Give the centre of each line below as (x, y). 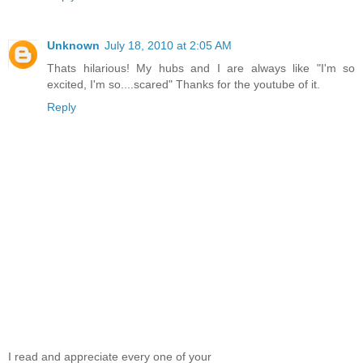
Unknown (73, 46)
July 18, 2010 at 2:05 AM (168, 46)
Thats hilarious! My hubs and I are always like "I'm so (201, 68)
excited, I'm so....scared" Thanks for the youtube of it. (184, 85)
